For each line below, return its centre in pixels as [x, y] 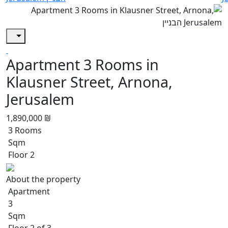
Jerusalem [40, 99]
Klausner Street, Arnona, [89, 81]
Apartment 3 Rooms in [82, 64]
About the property [43, 179]
